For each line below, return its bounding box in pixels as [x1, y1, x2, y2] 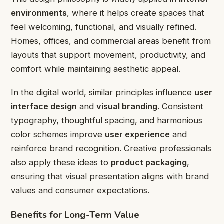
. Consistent [157, 101, 203, 111]
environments [11, 8, 67, 18]
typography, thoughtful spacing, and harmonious [11, 115, 202, 125]
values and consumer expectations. [11, 185, 149, 195]
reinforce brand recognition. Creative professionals [11, 143, 211, 153]
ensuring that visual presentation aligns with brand [11, 171, 209, 181]
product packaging [111, 157, 187, 167]
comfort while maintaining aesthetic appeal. [11, 64, 180, 74]
